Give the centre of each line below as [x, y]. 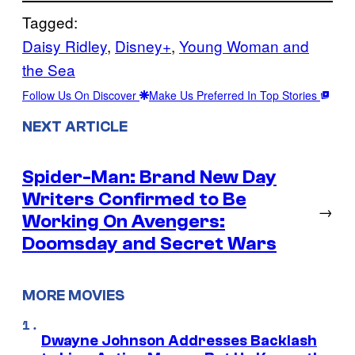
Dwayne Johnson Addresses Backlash [179, 340]
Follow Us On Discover [81, 95]
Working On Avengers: [124, 222]
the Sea [49, 69]
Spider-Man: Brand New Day [149, 177]
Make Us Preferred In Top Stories [235, 95]
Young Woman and [244, 45]
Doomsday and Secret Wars [149, 244]
